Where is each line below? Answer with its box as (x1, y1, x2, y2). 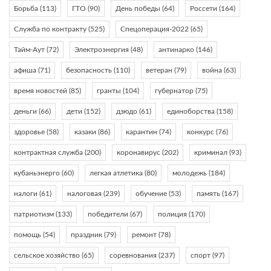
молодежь (172, 169, 207, 177)
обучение (135, 190, 167, 198)
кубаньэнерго (14, 169, 60, 177)
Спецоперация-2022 (120, 25, 189, 33)
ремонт (132, 231, 157, 239)
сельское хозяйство (14, 252, 80, 260)
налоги (14, 190, 38, 198)
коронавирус (117, 149, 160, 157)
